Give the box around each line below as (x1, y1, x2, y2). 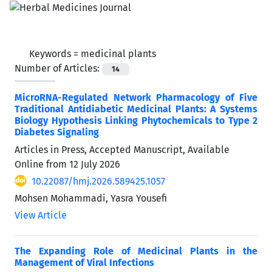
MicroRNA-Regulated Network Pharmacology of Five (15, 91, 257, 103)
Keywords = (29, 47, 81, 59)
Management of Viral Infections (15, 256, 154, 268)
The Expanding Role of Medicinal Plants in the (15, 245, 257, 257)
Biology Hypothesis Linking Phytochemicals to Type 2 (15, 114, 257, 126)
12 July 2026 (69, 158, 120, 170)
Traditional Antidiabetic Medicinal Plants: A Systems (15, 103, 257, 115)
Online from (15, 158, 69, 170)
